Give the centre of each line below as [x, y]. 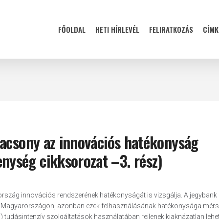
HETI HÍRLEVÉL [117, 29]
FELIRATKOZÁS [171, 29]
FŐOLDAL [72, 29]
